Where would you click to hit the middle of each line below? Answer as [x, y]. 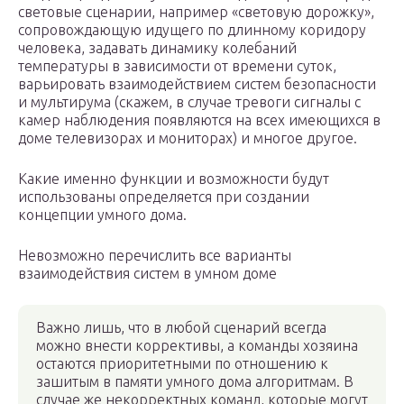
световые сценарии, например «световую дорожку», [196, 12]
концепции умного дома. [102, 215]
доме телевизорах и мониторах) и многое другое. [188, 138]
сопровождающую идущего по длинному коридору [192, 30]
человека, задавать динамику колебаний [157, 48]
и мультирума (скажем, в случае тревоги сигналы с [189, 102]
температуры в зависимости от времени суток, [177, 66]
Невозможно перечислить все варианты [155, 256]
